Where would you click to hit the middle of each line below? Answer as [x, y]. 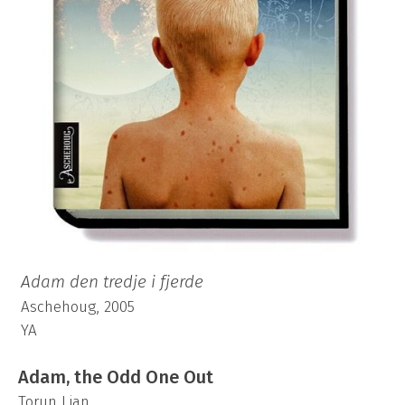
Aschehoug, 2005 [78, 306]
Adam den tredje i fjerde [112, 281]
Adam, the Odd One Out [116, 377]
